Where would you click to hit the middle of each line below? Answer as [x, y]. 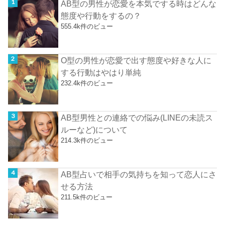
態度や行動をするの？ [101, 16]
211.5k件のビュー [87, 197]
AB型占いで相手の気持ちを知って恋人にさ [139, 175]
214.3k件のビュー [87, 140]
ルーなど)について [94, 129]
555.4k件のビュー [87, 27]
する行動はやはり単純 [101, 73]
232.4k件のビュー [87, 83]
